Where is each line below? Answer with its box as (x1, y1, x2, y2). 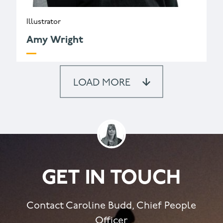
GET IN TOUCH (42, 168, 181, 189)
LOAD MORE (73, 78, 130, 89)
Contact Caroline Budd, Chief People (26, 201, 197, 211)
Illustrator (26, 18, 61, 26)
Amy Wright (26, 35, 83, 45)
